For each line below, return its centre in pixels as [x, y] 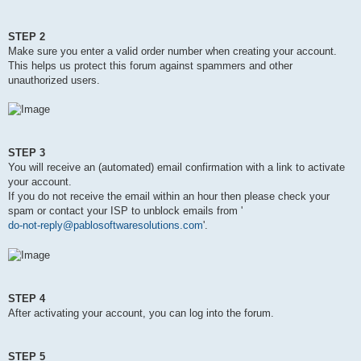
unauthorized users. [54, 80]
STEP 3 [27, 153]
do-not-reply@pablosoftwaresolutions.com [106, 226]
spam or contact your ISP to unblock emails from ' [125, 211]
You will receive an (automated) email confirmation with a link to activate [176, 168]
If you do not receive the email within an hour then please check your [169, 197]
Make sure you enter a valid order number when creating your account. [172, 51]
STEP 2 [27, 36]
